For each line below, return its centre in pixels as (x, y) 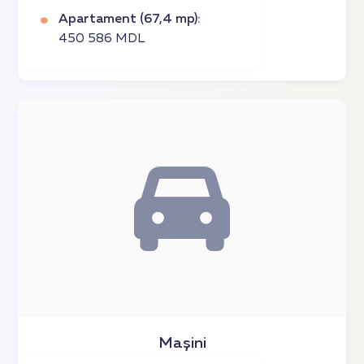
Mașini (182, 343)
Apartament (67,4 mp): (130, 20)
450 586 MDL (102, 39)
